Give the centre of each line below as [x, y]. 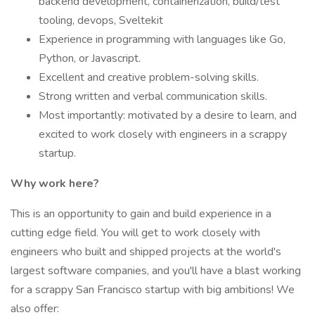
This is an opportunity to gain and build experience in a [141, 214]
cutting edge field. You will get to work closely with [135, 233]
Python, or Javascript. [90, 58]
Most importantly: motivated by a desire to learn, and [168, 115]
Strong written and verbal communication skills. [153, 96]
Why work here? [55, 184]
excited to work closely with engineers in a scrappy [163, 134]
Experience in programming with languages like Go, [162, 39]
